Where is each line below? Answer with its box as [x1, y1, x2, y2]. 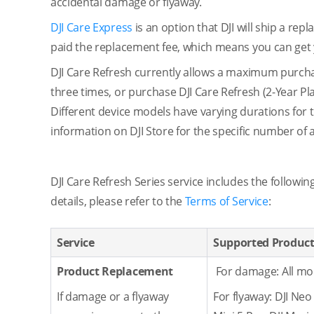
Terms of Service [184, 193, 268, 209]
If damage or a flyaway [57, 289, 169, 304]
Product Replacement [57, 264, 173, 279]
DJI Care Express [50, 20, 132, 35]
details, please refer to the [50, 193, 185, 209]
